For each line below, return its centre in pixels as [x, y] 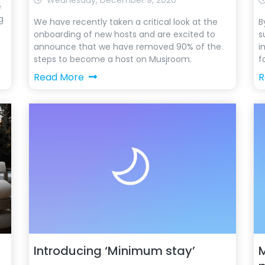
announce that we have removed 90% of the [127, 47]
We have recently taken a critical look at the [125, 22]
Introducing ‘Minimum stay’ [114, 251]
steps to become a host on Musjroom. [112, 59]
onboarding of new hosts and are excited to [124, 34]
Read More [59, 77]
